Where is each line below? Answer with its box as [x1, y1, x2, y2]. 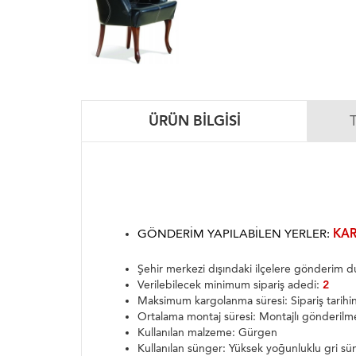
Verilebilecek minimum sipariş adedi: [137, 278, 323, 292]
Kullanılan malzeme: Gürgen [137, 326, 277, 340]
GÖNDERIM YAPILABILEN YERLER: [137, 226, 333, 242]
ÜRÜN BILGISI [148, 112, 241, 130]
